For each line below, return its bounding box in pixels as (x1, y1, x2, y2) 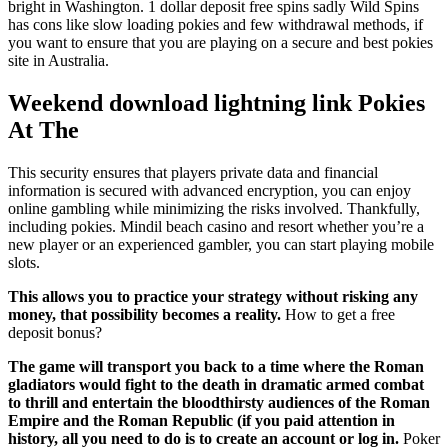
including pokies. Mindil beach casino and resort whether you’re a (8, 217, 424, 235)
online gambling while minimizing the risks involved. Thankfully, (8, 199, 420, 217)
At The (8, 116, 79, 143)
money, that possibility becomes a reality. (8, 305, 285, 323)
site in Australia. (8, 51, 109, 69)
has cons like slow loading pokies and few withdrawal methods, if (8, 15, 423, 33)
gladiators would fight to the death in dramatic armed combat (8, 375, 424, 393)
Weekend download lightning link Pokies (8, 89, 425, 116)
